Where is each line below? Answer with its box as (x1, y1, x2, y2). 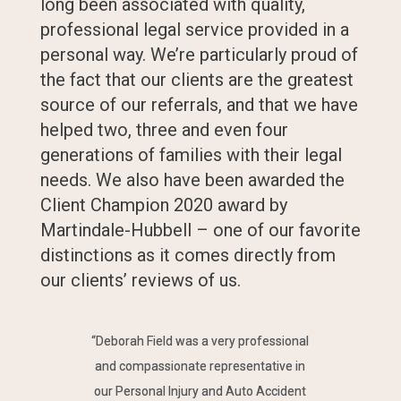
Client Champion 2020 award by (39, 193, 287, 216)
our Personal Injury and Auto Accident (94, 383, 307, 398)
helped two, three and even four (39, 118, 288, 141)
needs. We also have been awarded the (39, 168, 345, 191)
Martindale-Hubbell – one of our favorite (39, 218, 361, 241)
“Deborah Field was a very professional (91, 333, 310, 348)
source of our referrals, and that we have (39, 93, 358, 115)
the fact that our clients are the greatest (39, 68, 354, 90)
